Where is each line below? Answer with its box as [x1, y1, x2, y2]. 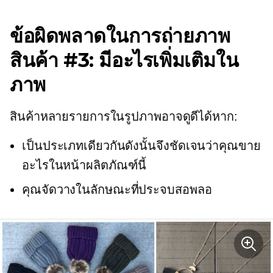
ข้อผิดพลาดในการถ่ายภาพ [10, 23, 230, 48]
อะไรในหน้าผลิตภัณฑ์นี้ [22, 158, 147, 172]
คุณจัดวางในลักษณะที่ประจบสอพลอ [22, 182, 212, 196]
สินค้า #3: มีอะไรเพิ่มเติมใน [10, 48, 239, 72]
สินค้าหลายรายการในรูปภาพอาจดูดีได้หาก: [10, 109, 238, 123]
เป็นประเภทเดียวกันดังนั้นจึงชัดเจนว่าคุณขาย [22, 138, 261, 152]
